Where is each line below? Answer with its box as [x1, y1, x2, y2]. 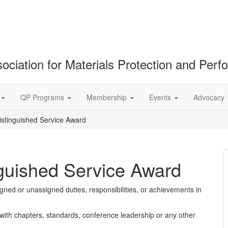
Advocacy [193, 92, 226, 102]
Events [149, 92, 173, 102]
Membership [87, 92, 129, 102]
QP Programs [20, 92, 66, 102]
